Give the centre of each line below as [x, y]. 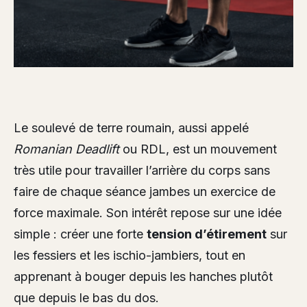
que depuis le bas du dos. [86, 298]
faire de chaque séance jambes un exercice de [145, 192]
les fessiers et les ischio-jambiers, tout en [130, 255]
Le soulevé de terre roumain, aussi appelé [131, 128]
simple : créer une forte [80, 234]
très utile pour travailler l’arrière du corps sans [142, 170]
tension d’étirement [207, 234]
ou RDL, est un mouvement [198, 149]
